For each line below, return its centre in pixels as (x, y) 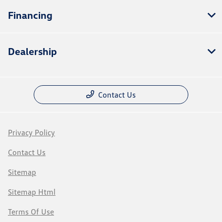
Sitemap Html (32, 192)
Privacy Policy (31, 132)
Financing (30, 15)
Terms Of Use (31, 211)
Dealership (32, 51)
